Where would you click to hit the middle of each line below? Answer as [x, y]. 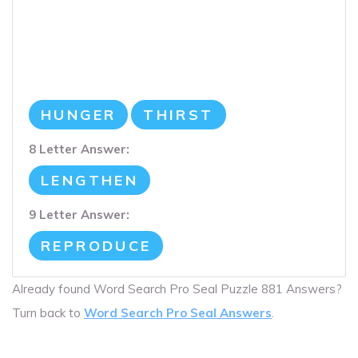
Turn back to [48, 313]
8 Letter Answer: [79, 149]
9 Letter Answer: [79, 215]
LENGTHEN [90, 181]
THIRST [179, 115]
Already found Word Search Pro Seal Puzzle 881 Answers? [177, 289]
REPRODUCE [96, 246]
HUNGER [79, 115]
